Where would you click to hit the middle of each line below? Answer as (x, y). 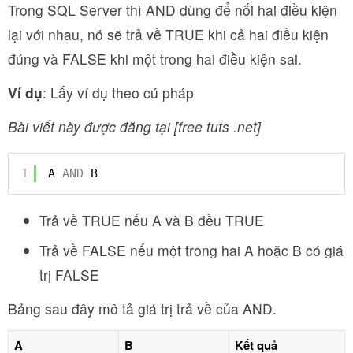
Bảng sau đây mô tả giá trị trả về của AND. (142, 308)
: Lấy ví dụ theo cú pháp (118, 93)
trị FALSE (69, 275)
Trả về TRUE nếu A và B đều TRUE (152, 220)
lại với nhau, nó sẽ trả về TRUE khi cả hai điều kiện (168, 34)
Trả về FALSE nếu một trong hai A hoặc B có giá (191, 250)
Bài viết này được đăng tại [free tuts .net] (134, 126)
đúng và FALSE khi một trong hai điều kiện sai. (155, 59)
